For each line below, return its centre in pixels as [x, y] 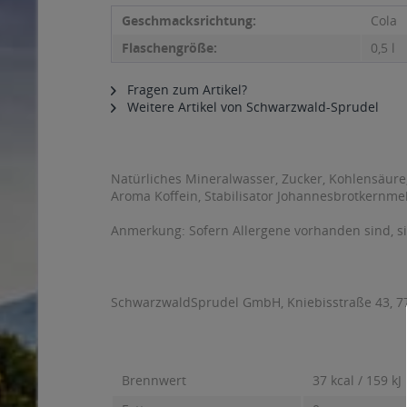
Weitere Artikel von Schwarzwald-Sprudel [251, 107]
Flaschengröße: [169, 48]
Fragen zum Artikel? [185, 89]
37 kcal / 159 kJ [357, 380]
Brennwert [154, 380]
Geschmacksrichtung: [189, 20]
